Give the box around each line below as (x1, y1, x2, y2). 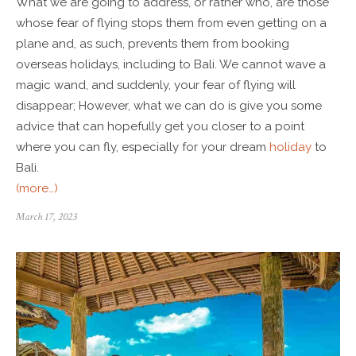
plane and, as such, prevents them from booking (16, 36, 289, 51)
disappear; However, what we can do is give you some (16, 98, 322, 113)
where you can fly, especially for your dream (16, 139, 269, 154)
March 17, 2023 (16, 209, 77, 224)
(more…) (16, 180, 58, 195)
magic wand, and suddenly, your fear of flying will (16, 77, 296, 92)
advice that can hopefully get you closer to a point (16, 118, 304, 133)
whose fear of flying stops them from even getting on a (16, 15, 327, 30)
